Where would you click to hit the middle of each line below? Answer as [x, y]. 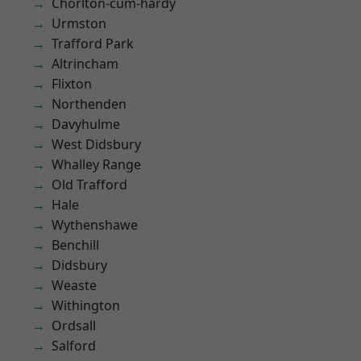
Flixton [72, 84]
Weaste [74, 285]
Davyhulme [86, 124]
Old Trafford [89, 185]
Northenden [89, 104]
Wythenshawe [95, 225]
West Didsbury [96, 144]
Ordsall [74, 326]
